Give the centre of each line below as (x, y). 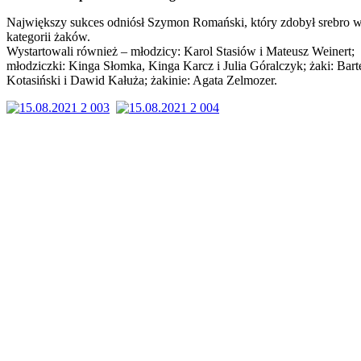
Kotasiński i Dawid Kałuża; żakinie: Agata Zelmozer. (142, 80)
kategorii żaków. (48, 36)
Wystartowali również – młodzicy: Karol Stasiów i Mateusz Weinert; (180, 51)
